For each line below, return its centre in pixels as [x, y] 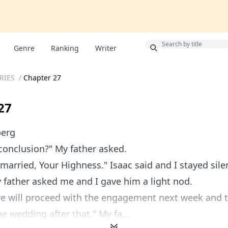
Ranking [65, 48]
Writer [106, 48]
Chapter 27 [42, 78]
